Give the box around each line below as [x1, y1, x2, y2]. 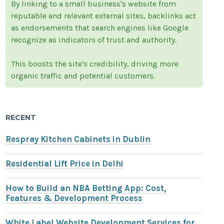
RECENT [5, 113, 36, 122]
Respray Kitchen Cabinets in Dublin [5, 134, 151, 144]
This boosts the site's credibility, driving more [11, 59, 179, 69]
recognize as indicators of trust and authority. [11, 35, 177, 45]
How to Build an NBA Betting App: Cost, [5, 183, 166, 193]
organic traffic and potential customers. [11, 71, 155, 81]
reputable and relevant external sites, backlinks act [11, 11, 196, 21]
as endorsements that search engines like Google [11, 23, 189, 33]
